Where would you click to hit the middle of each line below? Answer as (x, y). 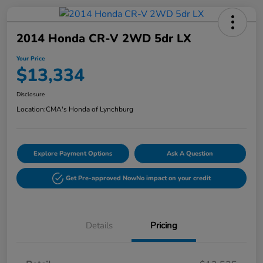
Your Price (31, 59)
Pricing (164, 226)
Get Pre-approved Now (101, 178)
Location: (31, 109)
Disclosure (31, 95)
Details (99, 226)
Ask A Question (190, 154)
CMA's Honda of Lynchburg (90, 109)
